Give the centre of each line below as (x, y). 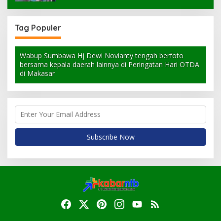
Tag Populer (38, 27)
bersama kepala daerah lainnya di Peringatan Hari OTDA (110, 64)
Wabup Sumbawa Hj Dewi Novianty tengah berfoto (102, 55)
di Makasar (37, 73)
